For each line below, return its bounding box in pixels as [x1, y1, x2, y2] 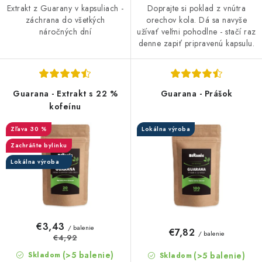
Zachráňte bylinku [11, 141, 67, 150]
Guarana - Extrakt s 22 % [13, 88, 118, 100]
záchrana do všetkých [25, 13, 105, 26]
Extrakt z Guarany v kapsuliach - [6, 2, 124, 14]
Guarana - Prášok [160, 88, 233, 100]
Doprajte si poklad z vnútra [147, 2, 246, 15]
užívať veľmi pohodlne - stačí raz [137, 26, 256, 38]
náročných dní [39, 25, 92, 37]
